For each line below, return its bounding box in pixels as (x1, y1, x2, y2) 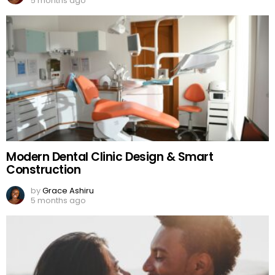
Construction (6, 161, 81, 178)
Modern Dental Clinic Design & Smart (6, 148, 214, 165)
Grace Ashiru (42, 184, 94, 196)
